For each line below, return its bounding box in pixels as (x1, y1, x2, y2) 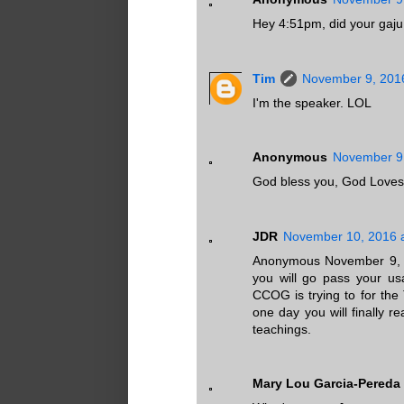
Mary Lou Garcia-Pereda (252, 376, 400, 391)
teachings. (252, 321, 311, 336)
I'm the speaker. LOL (252, 95, 372, 110)
